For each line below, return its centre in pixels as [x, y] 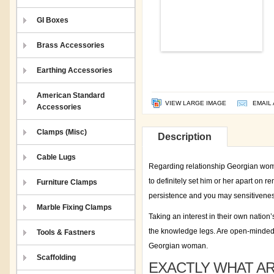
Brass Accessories [71, 45]
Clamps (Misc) [62, 132]
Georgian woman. [178, 246]
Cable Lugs [56, 157]
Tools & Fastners [66, 232]
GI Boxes [53, 20]
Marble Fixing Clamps [74, 207]
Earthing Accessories [75, 70]
